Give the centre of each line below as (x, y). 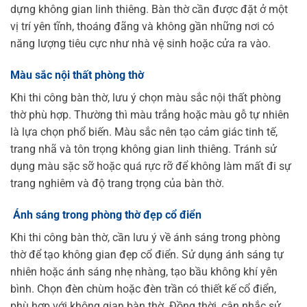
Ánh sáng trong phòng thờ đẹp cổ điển (106, 214)
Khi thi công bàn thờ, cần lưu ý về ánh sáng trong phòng (145, 237)
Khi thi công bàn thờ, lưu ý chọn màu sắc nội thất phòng (146, 97)
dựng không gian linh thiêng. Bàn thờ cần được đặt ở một (149, 10)
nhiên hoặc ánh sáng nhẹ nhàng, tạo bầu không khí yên (144, 271)
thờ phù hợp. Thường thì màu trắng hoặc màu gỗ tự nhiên (150, 114)
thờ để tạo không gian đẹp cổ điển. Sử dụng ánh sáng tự (147, 254)
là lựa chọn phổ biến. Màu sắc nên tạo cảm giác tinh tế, (144, 132)
